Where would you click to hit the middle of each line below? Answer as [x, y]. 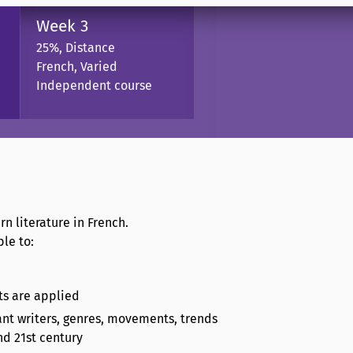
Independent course [94, 85]
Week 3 [62, 26]
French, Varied [77, 66]
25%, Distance [76, 47]
